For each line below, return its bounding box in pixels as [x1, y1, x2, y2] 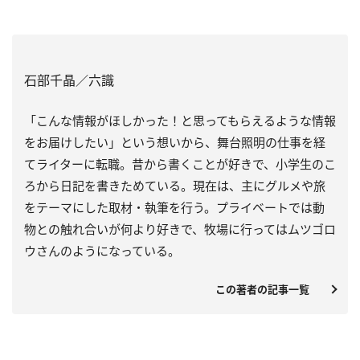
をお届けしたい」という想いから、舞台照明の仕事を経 [24, 133, 325, 150]
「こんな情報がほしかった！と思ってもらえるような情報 [24, 112, 336, 129]
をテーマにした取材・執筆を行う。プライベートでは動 [24, 198, 325, 215]
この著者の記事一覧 [215, 281, 320, 297]
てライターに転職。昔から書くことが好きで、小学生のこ [24, 155, 336, 172]
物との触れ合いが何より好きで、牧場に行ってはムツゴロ [24, 220, 336, 237]
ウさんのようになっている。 [24, 242, 180, 259]
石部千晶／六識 [24, 71, 114, 89]
